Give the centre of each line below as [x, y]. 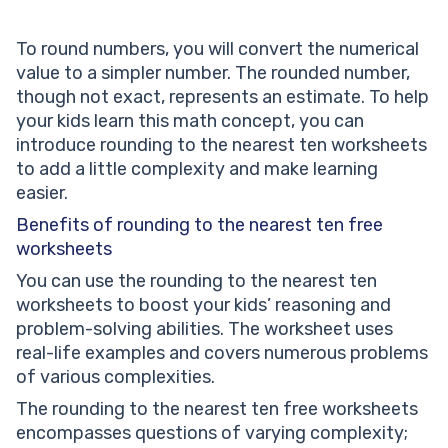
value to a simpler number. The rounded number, [213, 73]
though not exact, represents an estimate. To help [222, 97]
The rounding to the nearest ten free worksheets [217, 409]
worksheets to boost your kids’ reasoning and [203, 305]
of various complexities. [115, 377]
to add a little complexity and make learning [197, 169]
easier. [44, 193]
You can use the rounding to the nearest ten [196, 281]
